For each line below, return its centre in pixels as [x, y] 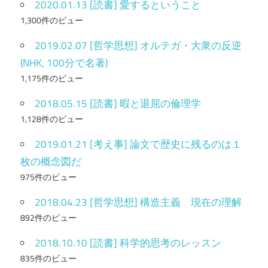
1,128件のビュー [52, 119]
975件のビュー [48, 177]
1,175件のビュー [52, 78]
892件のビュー [48, 217]
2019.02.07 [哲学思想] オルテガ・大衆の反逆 [138, 45]
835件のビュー [48, 258]
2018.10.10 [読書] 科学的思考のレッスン [128, 243]
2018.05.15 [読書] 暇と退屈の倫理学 [118, 103]
